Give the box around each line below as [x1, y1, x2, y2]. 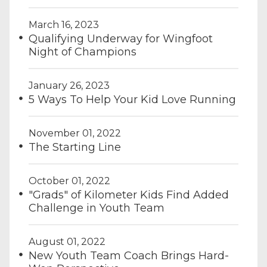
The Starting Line [29, 141, 121, 154]
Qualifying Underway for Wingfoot [29, 32, 213, 45]
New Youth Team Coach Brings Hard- [29, 249, 229, 262]
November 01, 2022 [29, 128, 121, 139]
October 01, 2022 [29, 175, 110, 187]
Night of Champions [29, 45, 136, 58]
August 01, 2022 [29, 236, 105, 247]
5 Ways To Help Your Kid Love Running [29, 93, 236, 106]
